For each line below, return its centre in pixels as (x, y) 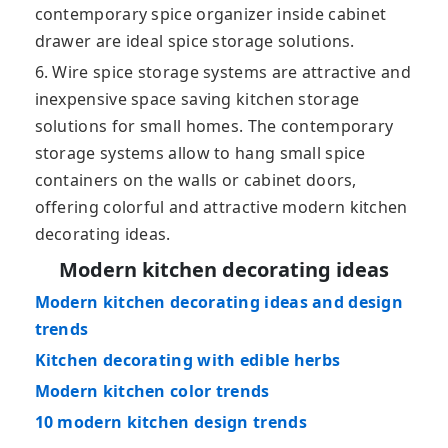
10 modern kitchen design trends (170, 422)
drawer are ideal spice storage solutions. (194, 41)
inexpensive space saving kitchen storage (197, 99)
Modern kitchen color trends (152, 391)
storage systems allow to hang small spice (200, 153)
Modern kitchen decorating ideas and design (219, 302)
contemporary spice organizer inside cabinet (210, 14)
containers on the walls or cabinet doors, (195, 180)
